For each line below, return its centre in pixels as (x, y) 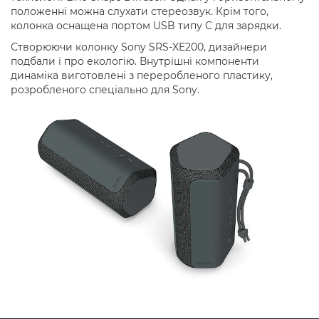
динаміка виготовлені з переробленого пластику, (142, 76)
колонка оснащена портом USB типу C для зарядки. (146, 26)
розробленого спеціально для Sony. (105, 90)
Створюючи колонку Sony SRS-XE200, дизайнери (139, 47)
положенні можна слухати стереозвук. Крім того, (140, 12)
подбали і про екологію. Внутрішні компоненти (135, 62)
